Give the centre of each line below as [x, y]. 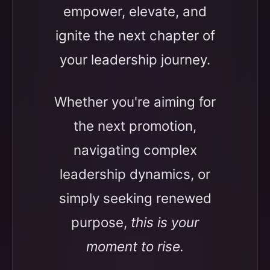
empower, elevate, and [135, 11]
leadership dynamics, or [135, 174]
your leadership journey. [135, 59]
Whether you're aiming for [135, 102]
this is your [165, 222]
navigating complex [135, 150]
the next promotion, [135, 126]
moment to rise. [135, 246]
